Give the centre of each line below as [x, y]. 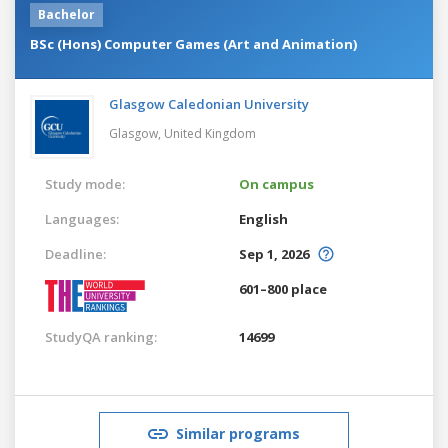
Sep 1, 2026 [274, 253]
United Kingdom [210, 133]
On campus [276, 183]
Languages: [82, 218]
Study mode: [85, 183]
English [263, 218]
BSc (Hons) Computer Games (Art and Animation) [193, 43]
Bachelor [66, 14]
